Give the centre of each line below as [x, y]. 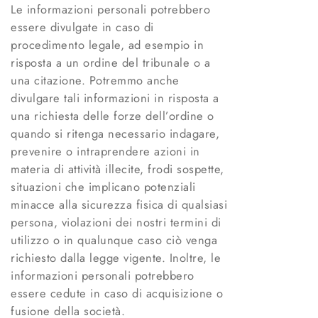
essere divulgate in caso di [82, 27]
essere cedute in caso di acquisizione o [117, 294]
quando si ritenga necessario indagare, [115, 134]
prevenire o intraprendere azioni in [105, 152]
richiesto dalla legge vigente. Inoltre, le [116, 258]
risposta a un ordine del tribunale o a [110, 63]
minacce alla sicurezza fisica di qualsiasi [119, 205]
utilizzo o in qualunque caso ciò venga [114, 240]
